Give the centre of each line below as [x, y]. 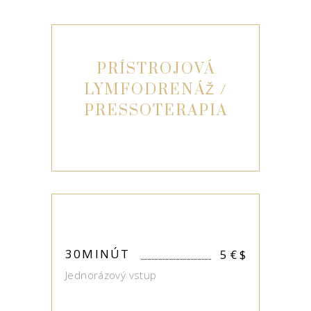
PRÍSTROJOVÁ [155, 69]
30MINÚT [98, 254]
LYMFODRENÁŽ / [155, 90]
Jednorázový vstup [111, 275]
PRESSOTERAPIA [155, 111]
